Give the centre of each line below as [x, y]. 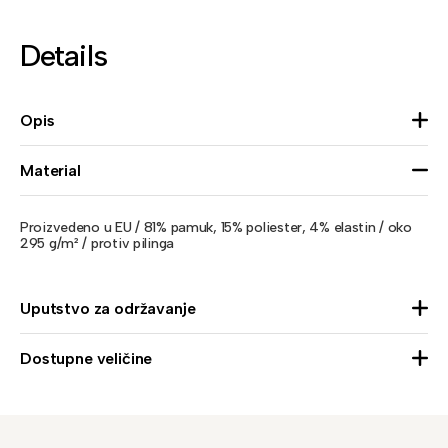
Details [63, 55]
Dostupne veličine [86, 358]
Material [50, 170]
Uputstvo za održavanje [108, 308]
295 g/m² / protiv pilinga [97, 243]
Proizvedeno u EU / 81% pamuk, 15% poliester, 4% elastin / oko [216, 227]
